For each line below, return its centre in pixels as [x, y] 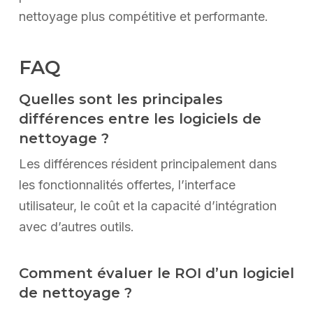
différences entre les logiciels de [140, 119]
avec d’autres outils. [76, 227]
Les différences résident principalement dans [147, 164]
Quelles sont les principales [121, 100]
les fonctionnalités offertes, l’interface [127, 185]
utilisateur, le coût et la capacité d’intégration [147, 206]
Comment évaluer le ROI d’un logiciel [156, 274]
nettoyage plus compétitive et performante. [143, 17]
